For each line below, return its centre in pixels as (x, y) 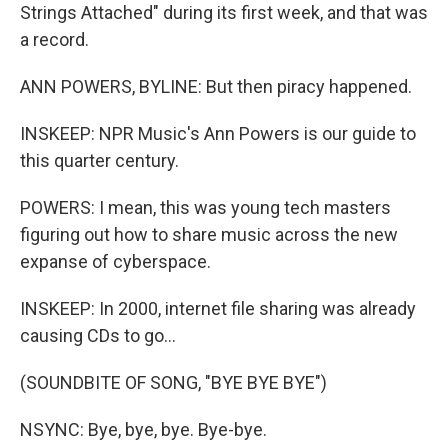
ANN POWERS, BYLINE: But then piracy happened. (216, 86)
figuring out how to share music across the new (209, 234)
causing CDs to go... (98, 335)
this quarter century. (99, 160)
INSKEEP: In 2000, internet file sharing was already (218, 308)
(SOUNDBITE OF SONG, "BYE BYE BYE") (173, 382)
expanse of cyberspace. (115, 261)
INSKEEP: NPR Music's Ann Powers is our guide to (218, 133)
